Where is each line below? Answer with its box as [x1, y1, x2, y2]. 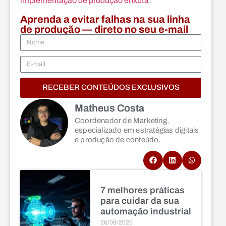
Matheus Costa [75, 102, 144, 114]
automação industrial [100, 206, 191, 216]
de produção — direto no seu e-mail [20, 23, 188, 35]
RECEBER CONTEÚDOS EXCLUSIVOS [42, 83, 180, 92]
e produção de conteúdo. [75, 135, 161, 144]
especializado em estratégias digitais [75, 126, 199, 134]
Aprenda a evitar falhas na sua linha [20, 13, 190, 25]
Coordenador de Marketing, [75, 116, 169, 125]
